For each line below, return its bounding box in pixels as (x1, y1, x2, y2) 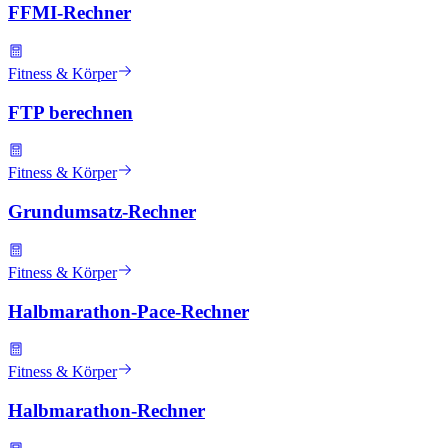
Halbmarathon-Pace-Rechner (8, 300, 249, 322)
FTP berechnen (8, 101, 133, 123)
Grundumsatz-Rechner (8, 201, 196, 223)
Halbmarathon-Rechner (8, 400, 205, 422)
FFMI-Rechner (8, 2, 131, 24)
